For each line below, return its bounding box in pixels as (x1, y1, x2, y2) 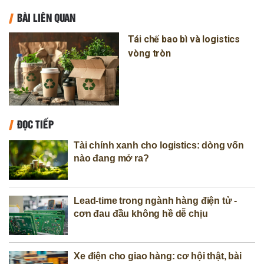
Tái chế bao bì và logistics (128, 33, 240, 45)
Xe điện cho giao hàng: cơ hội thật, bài (74, 251, 242, 262)
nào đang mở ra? (74, 153, 149, 164)
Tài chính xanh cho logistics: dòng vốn (74, 140, 244, 151)
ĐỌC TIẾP (17, 116, 54, 132)
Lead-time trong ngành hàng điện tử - (74, 196, 237, 206)
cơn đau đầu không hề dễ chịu (74, 209, 208, 219)
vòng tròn (128, 47, 171, 59)
